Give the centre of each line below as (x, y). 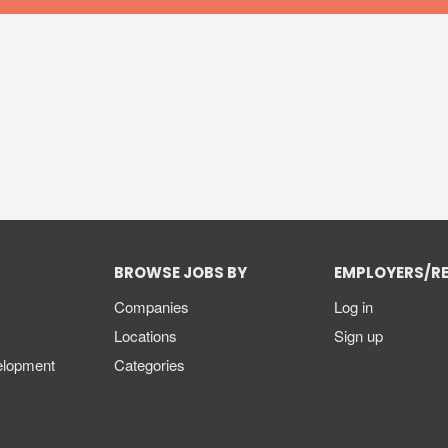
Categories (149, 365)
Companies (151, 307)
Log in (353, 307)
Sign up (358, 336)
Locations (145, 336)
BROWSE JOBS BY (180, 274)
